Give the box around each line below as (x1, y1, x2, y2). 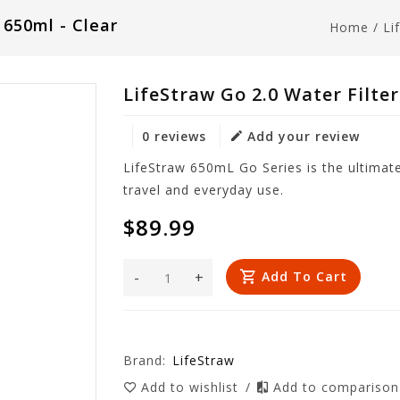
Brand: (123, 352, 167, 369)
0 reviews (142, 128, 207, 145)
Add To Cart (262, 268, 348, 285)
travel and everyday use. (123, 181, 285, 198)
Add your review (247, 128, 361, 145)
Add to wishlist (141, 379, 244, 396)
